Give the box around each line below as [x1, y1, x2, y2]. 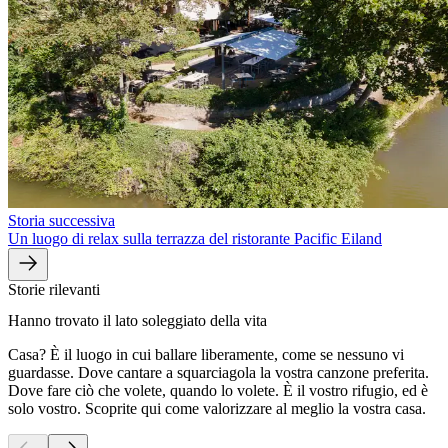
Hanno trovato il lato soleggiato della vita [8, 311, 267, 329]
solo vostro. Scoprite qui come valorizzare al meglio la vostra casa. [8, 399, 426, 417]
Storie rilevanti [8, 280, 100, 298]
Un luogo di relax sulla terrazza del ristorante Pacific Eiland [8, 229, 382, 247]
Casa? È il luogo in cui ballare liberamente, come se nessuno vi [8, 345, 404, 363]
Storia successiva [8, 211, 115, 229]
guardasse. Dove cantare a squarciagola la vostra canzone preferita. [8, 363, 429, 381]
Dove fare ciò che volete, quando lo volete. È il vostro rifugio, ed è [8, 381, 428, 399]
